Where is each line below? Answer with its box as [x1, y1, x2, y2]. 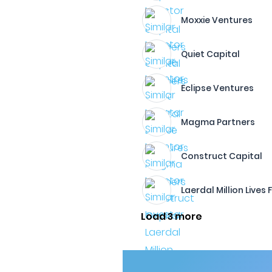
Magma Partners [181, 116, 256, 128]
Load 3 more [141, 209, 203, 223]
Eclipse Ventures [181, 82, 254, 94]
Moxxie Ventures [181, 14, 253, 26]
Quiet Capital [181, 48, 240, 60]
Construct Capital [181, 150, 263, 162]
